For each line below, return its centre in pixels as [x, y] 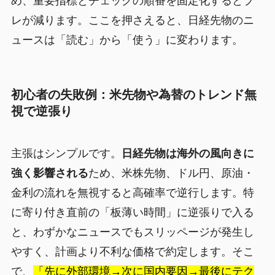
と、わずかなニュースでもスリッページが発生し [132, 232]
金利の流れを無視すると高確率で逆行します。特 [132, 192]
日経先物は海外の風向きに [188, 153]
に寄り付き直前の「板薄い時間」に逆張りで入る [132, 212]
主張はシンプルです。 [66, 153]
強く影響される [49, 173]
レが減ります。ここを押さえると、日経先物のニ [132, 21]
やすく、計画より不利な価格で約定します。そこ [132, 251]
